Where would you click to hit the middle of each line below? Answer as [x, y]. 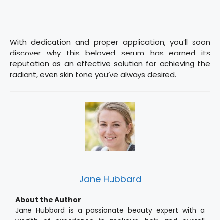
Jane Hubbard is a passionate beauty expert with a [110, 210]
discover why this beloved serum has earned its [110, 53]
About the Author [48, 200]
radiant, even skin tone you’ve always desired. [93, 75]
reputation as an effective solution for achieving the [110, 64]
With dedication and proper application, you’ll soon [110, 42]
